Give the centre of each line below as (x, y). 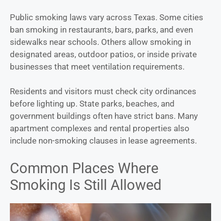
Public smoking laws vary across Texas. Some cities (107, 17)
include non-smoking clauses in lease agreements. (103, 141)
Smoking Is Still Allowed (86, 185)
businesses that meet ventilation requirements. (97, 66)
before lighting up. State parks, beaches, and (92, 104)
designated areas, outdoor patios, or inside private (103, 54)
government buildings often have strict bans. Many (104, 116)
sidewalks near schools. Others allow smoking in (100, 42)
